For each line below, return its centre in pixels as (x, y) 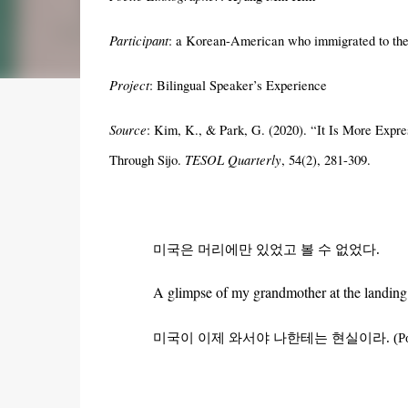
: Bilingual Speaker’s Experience (238, 85)
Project (129, 84)
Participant (138, 40)
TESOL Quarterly (233, 159)
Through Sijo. (147, 159)
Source (127, 129)
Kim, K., (178, 129)
